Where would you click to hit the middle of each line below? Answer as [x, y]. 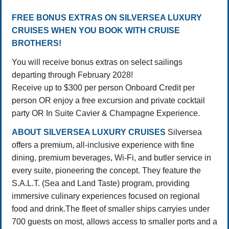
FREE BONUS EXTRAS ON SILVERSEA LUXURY [107, 17]
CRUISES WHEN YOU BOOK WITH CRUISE [96, 30]
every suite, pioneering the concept [75, 170]
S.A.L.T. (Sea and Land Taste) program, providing [101, 183]
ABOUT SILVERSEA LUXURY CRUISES [89, 132]
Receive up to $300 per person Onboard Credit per [103, 87]
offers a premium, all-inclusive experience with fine [103, 145]
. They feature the [169, 170]
